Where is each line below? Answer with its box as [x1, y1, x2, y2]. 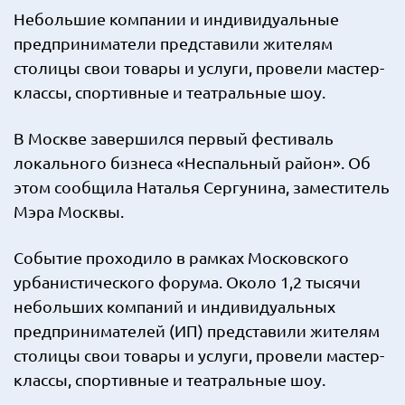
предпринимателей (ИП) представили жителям [14, 321, 380, 340]
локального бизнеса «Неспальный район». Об [14, 153, 371, 172]
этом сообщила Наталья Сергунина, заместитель [14, 177, 390, 196]
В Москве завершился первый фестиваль [14, 128, 334, 147]
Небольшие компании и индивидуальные [14, 9, 339, 28]
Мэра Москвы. [14, 202, 127, 221]
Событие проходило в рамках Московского [14, 248, 349, 267]
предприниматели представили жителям [14, 33, 333, 52]
